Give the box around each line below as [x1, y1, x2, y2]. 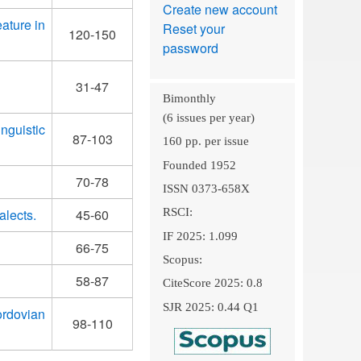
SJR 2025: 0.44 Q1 [162, 300, 259, 313]
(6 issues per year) [162, 111, 255, 124]
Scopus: [162, 252, 202, 266]
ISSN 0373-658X [162, 181, 250, 195]
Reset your [162, 19, 225, 38]
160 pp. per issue [162, 135, 249, 148]
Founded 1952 [162, 158, 236, 172]
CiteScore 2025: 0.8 [162, 276, 263, 290]
